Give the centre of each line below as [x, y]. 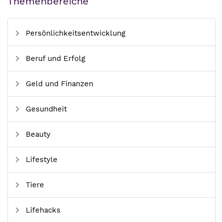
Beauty [37, 135]
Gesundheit [45, 109]
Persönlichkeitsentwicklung [74, 33]
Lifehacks [42, 210]
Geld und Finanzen [58, 84]
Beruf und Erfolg [54, 59]
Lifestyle [40, 160]
